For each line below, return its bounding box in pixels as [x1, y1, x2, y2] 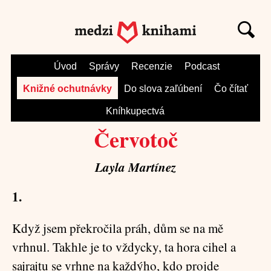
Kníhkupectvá [106, 106, 165, 116]
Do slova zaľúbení [123, 83, 202, 94]
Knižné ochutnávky [22, 83, 112, 94]
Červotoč [93, 123, 178, 155]
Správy [89, 61, 120, 71]
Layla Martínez [95, 158, 176, 176]
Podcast [184, 61, 220, 71]
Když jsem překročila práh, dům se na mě [12, 220, 223, 237]
